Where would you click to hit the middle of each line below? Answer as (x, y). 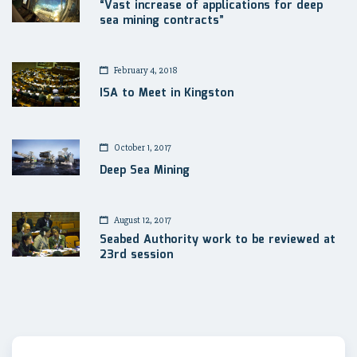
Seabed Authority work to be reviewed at (218, 239)
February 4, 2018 (145, 70)
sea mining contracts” (162, 20)
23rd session (136, 255)
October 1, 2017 (142, 147)
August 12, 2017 (142, 220)
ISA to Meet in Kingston (167, 93)
